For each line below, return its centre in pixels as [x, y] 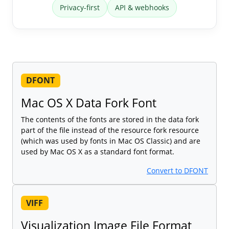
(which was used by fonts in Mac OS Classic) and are [111, 141]
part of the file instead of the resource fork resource [110, 130]
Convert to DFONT [177, 171]
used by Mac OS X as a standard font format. [98, 152]
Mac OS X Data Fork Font [89, 103]
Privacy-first [80, 8]
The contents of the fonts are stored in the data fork [110, 120]
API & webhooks [142, 8]
